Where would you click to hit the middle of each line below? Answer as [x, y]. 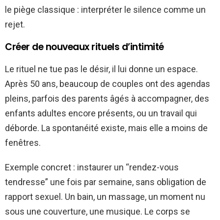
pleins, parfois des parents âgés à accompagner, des [107, 98]
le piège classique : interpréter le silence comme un [105, 9]
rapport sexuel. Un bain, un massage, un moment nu [105, 196]
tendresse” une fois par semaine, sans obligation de [106, 182]
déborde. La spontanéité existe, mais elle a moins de [106, 128]
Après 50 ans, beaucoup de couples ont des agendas [108, 83]
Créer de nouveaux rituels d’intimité [84, 47]
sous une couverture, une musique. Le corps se [97, 211]
